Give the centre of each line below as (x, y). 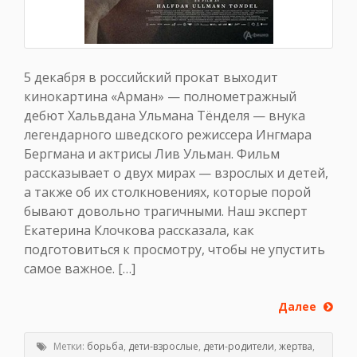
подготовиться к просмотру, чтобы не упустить (175, 249)
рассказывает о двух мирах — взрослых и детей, (176, 173)
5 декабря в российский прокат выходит (151, 77)
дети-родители (239, 347)
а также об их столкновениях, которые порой (167, 192)
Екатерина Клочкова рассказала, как (139, 230)
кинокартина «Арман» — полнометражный (160, 96)
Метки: (69, 347)
